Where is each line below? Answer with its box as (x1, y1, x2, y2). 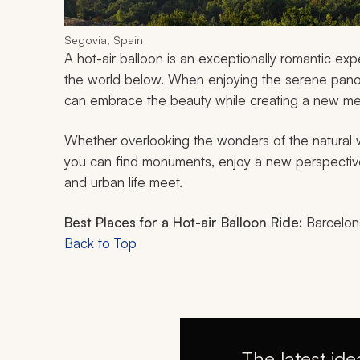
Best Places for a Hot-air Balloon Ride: (64, 214, 302, 231)
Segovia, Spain (64, 33, 143, 47)
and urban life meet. (64, 174, 182, 191)
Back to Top (64, 235, 137, 252)
